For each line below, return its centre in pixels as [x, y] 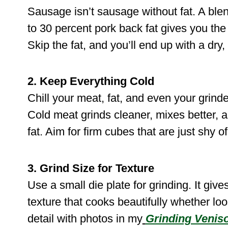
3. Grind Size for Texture [91, 168]
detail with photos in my [85, 218]
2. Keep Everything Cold [91, 81]
